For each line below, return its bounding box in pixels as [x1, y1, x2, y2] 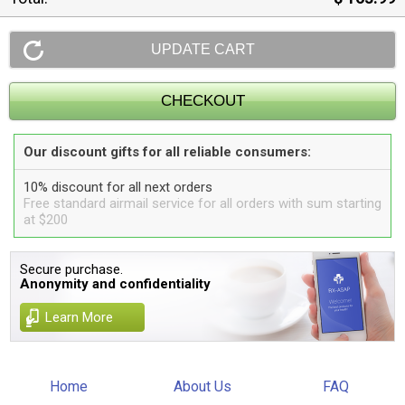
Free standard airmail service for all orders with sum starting [24, 195, 381, 212]
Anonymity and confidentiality [20, 276, 212, 292]
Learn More [45, 309, 114, 325]
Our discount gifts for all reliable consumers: [24, 144, 311, 160]
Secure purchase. [20, 261, 124, 278]
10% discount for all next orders [24, 179, 212, 195]
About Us [173, 378, 231, 395]
